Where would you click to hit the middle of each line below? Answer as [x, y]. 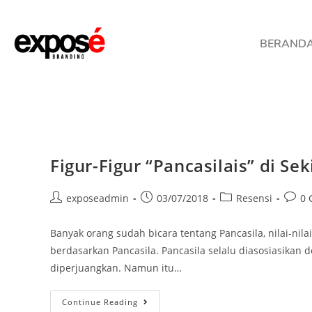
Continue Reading [100, 302]
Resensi [254, 198]
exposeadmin [97, 198]
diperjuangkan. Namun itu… [116, 267]
